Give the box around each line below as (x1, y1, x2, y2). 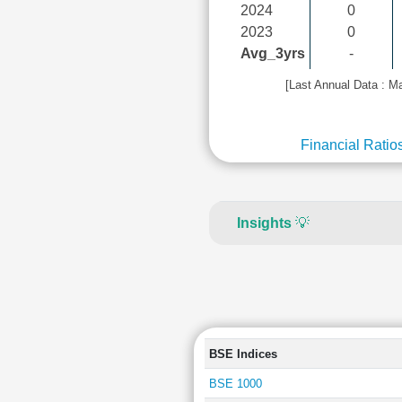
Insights (236, 215, 292, 231)
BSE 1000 (208, 377, 262, 390)
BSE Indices (208, 347, 277, 361)
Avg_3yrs (240, 46, 305, 61)
